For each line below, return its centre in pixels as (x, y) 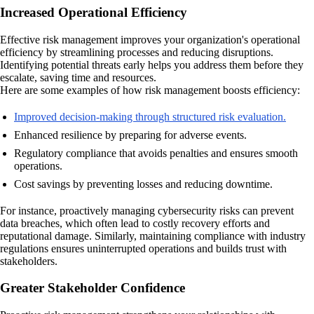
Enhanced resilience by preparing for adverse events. (130, 135)
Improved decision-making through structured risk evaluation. (150, 116)
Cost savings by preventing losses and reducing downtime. (143, 184)
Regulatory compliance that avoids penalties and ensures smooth (156, 153)
